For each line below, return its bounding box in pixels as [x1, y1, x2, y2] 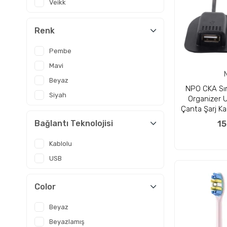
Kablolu [49, 140, 72, 147]
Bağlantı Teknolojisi [34, 119, 113, 128]
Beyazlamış [49, 218, 85, 225]
